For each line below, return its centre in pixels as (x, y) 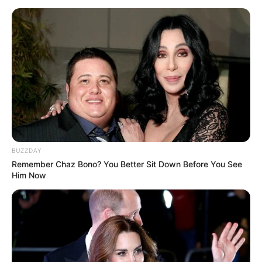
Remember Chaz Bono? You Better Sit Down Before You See (127, 164)
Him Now (29, 175)
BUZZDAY (27, 151)
